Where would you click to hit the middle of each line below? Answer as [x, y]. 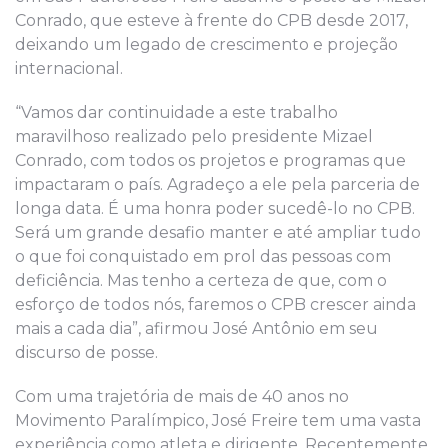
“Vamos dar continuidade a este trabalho [176, 113]
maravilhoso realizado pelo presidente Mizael [194, 137]
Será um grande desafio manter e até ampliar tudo [218, 233]
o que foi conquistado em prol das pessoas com [203, 257]
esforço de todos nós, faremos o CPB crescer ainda [215, 305]
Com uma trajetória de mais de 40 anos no [182, 397]
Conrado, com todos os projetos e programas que [210, 161]
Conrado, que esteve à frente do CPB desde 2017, [211, 21]
